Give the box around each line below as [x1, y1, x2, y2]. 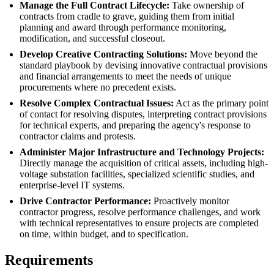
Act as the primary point [174, 97, 268, 108]
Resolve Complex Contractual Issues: [20, 97, 174, 108]
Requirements [5, 251, 93, 268]
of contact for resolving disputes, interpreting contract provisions [20, 108, 267, 119]
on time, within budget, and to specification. [20, 228, 188, 239]
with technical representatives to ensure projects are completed [20, 217, 259, 228]
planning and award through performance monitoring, [20, 21, 226, 32]
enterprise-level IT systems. [20, 179, 125, 190]
